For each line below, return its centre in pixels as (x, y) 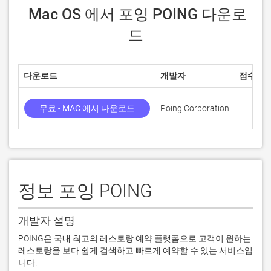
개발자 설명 (47, 220)
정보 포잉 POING (85, 191)
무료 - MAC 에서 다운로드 (87, 108)
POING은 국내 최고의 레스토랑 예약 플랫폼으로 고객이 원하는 (135, 238)
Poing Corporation (195, 108)
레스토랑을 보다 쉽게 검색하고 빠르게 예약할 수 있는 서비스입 (135, 250)
